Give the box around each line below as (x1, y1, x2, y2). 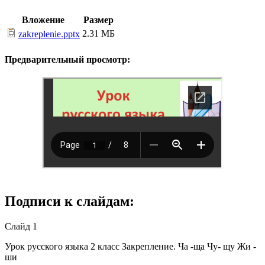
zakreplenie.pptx (18, 29, 80, 40)
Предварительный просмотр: (5, 54, 130, 64)
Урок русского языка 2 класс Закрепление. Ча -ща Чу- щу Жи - (5, 241, 256, 251)
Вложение (22, 15, 64, 25)
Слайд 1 (5, 221, 37, 231)
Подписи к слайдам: (5, 193, 134, 209)
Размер (83, 15, 114, 25)
